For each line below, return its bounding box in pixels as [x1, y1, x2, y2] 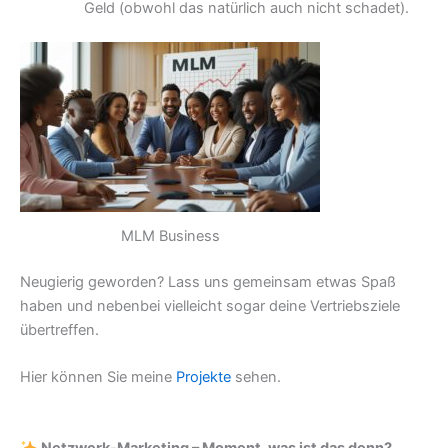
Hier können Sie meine [20, 367, 176, 386]
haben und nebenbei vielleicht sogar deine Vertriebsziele [20, 296, 400, 315]
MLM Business [120, 226, 220, 245]
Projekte [176, 367, 231, 386]
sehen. [231, 367, 281, 386]
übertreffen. [20, 320, 99, 339]
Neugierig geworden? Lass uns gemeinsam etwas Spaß [20, 272, 396, 291]
